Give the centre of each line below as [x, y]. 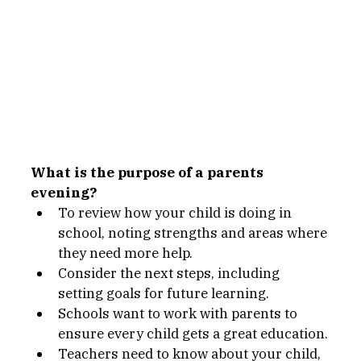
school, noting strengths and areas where [194, 232]
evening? [64, 192]
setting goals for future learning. [164, 293]
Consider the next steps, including [170, 273]
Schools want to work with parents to [179, 313]
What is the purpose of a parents [149, 172]
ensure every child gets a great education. [193, 333]
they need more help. [125, 253]
